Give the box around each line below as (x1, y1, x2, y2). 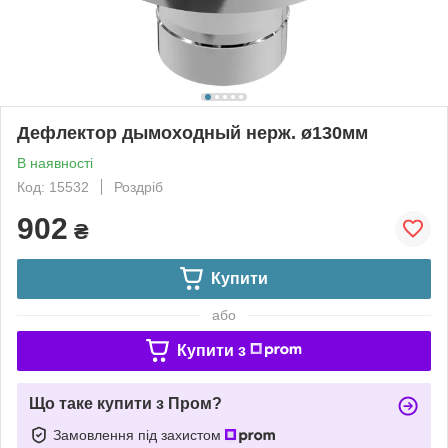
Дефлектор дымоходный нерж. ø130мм (17, 122, 368, 143)
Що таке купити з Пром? (29, 394, 222, 412)
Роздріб (114, 178, 163, 195)
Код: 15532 (17, 178, 89, 195)
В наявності (17, 154, 93, 171)
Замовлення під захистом (53, 426, 225, 443)
